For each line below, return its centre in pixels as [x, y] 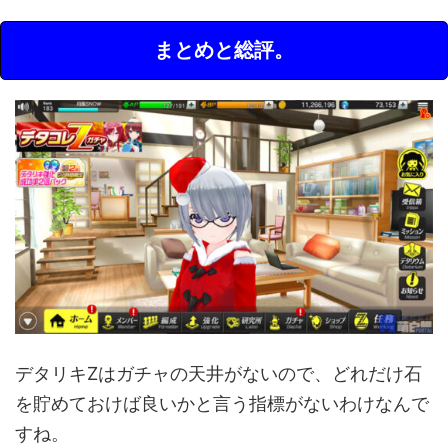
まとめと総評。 [224, 49]
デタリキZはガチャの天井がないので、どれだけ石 [218, 374]
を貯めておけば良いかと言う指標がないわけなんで [222, 404]
